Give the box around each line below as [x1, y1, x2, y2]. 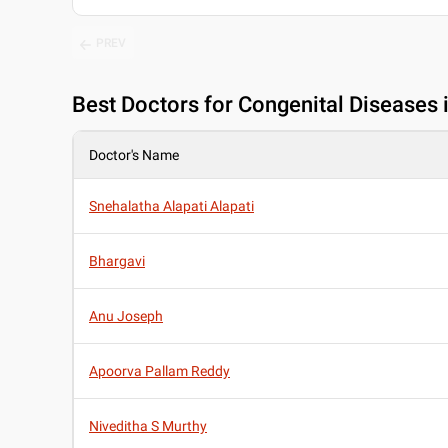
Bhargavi [89, 253, 145, 270]
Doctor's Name [89, 147, 179, 164]
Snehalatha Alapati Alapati [89, 198, 254, 215]
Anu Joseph [89, 308, 163, 325]
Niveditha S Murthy [89, 418, 207, 435]
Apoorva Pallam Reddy [89, 363, 230, 380]
